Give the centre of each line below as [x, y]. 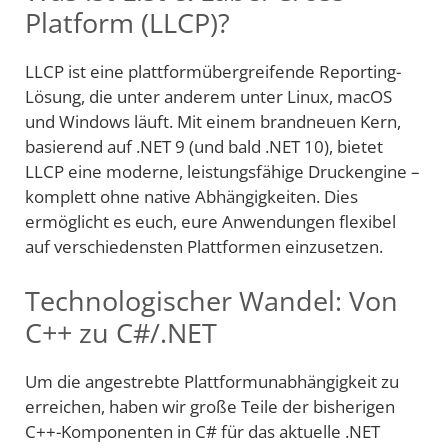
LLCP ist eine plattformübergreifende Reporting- [213, 72]
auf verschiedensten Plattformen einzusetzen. [204, 247]
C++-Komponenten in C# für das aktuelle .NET [202, 431]
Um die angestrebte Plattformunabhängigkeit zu [212, 381]
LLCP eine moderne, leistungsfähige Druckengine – [222, 172]
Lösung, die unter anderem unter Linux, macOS [208, 97]
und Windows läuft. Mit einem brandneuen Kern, [213, 122]
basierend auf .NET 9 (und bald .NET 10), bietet [204, 147]
